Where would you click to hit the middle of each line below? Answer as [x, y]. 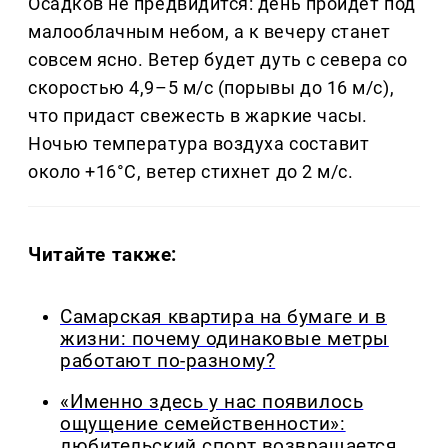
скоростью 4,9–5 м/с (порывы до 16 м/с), [211, 88]
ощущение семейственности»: [203, 423]
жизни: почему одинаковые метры [224, 339]
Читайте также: [103, 255]
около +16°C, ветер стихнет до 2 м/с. [191, 172]
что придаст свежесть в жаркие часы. [198, 116]
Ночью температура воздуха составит [199, 144]
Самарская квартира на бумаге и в [223, 317]
